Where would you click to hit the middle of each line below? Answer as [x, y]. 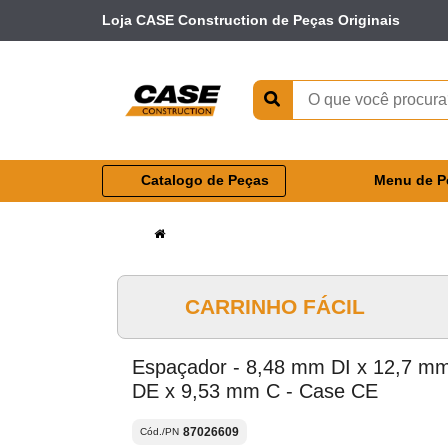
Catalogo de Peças [204, 180]
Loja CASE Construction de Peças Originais [251, 19]
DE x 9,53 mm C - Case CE [255, 390]
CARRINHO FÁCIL [274, 306]
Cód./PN [159, 432]
